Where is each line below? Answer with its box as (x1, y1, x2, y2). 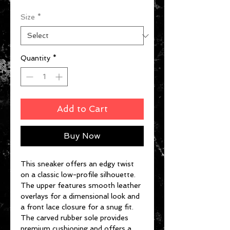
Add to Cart (56, 104, 108, 114)
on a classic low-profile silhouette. (21, 170, 136, 179)
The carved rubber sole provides (21, 214, 128, 222)
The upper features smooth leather (21, 181, 141, 190)
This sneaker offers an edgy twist (21, 160, 134, 168)
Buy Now (64, 131, 101, 141)
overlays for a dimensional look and (21, 192, 140, 201)
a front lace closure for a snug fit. (21, 203, 133, 212)
